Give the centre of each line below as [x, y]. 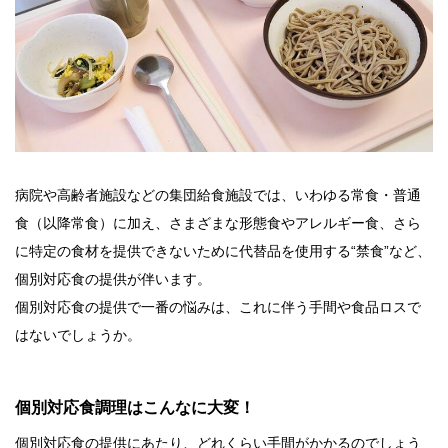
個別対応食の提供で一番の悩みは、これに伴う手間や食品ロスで [218, 307]
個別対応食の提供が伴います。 [113, 279]
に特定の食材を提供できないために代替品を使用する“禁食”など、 [223, 251]
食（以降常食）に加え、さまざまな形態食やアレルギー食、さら [218, 223]
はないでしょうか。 [78, 335]
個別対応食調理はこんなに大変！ [135, 408]
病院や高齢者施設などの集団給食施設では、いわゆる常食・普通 [218, 195]
